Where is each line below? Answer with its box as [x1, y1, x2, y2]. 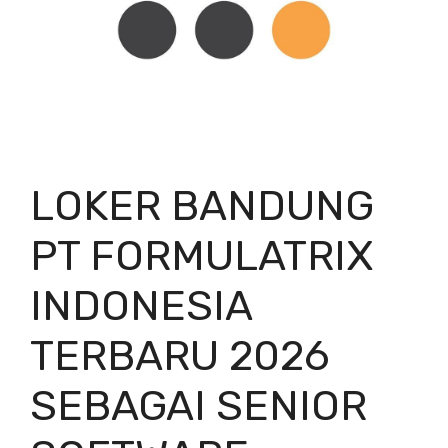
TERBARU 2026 [30, 331, 330, 382]
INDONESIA [30, 281, 252, 332]
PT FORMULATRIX [30, 231, 374, 282]
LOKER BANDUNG [30, 181, 374, 232]
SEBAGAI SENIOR [30, 381, 367, 432]
